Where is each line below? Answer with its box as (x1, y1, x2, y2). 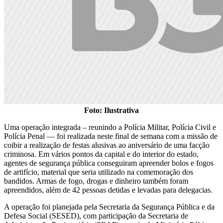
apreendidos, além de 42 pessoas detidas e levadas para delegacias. (4, 185, 213, 194)
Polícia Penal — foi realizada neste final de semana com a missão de (4, 131, 218, 140)
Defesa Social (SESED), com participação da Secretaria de (4, 211, 188, 220)
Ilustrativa (104, 106, 139, 114)
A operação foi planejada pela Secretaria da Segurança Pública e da (4, 202, 215, 211)
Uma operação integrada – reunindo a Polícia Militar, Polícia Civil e (4, 122, 216, 131)
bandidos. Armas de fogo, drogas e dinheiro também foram (4, 176, 188, 185)
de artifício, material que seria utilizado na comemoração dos (4, 167, 193, 176)
